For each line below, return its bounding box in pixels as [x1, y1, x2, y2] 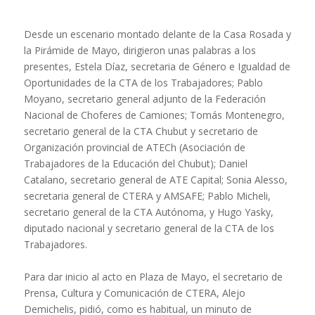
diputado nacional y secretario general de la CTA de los [23, 221, 274, 236]
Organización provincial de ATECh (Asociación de [23, 141, 245, 155]
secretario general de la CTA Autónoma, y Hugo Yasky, [23, 205, 274, 219]
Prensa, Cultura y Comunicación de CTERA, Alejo [23, 286, 245, 300]
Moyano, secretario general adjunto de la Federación [23, 92, 266, 106]
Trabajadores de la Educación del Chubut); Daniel [23, 157, 247, 171]
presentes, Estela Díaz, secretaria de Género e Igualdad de [23, 60, 290, 74]
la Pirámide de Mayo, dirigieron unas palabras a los [23, 44, 256, 58]
